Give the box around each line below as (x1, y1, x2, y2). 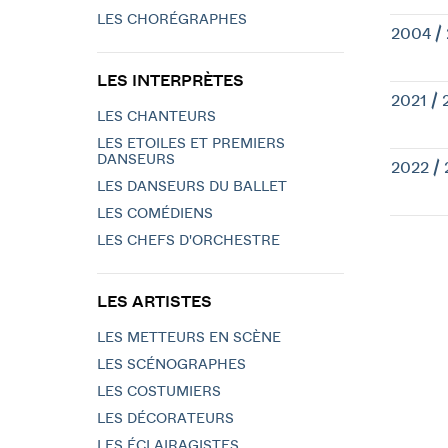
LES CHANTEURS (97, 110, 216, 124)
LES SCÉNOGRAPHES (97, 358, 246, 372)
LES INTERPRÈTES (97, 73, 244, 89)
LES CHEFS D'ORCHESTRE (97, 234, 280, 248)
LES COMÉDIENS (97, 207, 213, 221)
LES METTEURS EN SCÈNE (97, 331, 281, 345)
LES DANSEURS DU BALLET (97, 180, 287, 194)
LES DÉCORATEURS (97, 412, 234, 426)
